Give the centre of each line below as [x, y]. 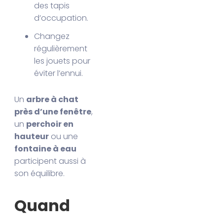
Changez [52, 37]
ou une [64, 137]
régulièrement [61, 49]
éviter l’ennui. [59, 74]
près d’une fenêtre [53, 112]
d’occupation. [61, 18]
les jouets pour [62, 61]
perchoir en [50, 124]
